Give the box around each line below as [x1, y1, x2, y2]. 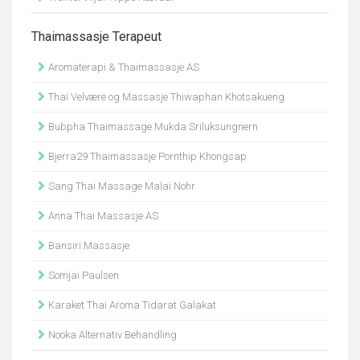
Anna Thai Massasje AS [46, 210, 158, 222]
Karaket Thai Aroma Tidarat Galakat [46, 299, 216, 311]
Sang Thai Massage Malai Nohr [46, 180, 195, 192]
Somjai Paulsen [46, 269, 119, 281]
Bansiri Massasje [46, 239, 129, 252]
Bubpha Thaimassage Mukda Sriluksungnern [46, 121, 258, 133]
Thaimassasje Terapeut [31, 29, 162, 44]
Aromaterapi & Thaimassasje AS [46, 61, 199, 73]
